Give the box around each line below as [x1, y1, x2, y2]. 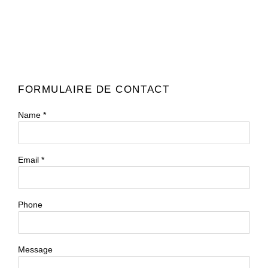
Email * [18, 154, 44, 165]
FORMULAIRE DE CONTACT [18, 83, 170, 95]
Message [18, 244, 53, 254]
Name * [18, 109, 46, 120]
